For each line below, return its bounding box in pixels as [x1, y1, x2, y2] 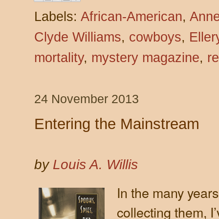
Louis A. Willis [53, 156, 138, 172]
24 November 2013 [34, 92, 139, 106]
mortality [34, 50, 84, 65]
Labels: [34, 9, 81, 24]
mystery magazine [91, 50, 199, 65]
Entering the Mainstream [34, 115, 199, 132]
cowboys [129, 29, 181, 44]
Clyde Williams [34, 29, 121, 44]
